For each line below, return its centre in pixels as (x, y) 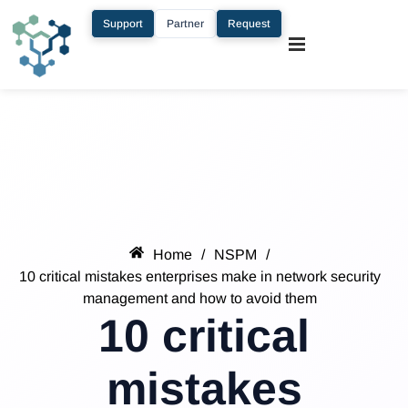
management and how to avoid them (199, 299)
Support (122, 24)
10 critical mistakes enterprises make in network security (199, 277)
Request (249, 24)
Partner (185, 24)
